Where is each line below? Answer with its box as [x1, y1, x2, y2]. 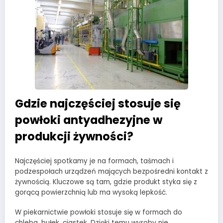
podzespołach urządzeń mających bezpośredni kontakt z [15, 167, 208, 177]
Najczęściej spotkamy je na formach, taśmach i [15, 156, 174, 166]
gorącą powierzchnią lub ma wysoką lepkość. [15, 188, 167, 198]
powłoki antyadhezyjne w [15, 111, 162, 128]
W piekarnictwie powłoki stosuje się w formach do [15, 208, 182, 218]
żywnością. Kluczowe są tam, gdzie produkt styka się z [15, 177, 197, 187]
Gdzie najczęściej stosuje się [15, 95, 181, 111]
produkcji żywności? [15, 128, 133, 144]
